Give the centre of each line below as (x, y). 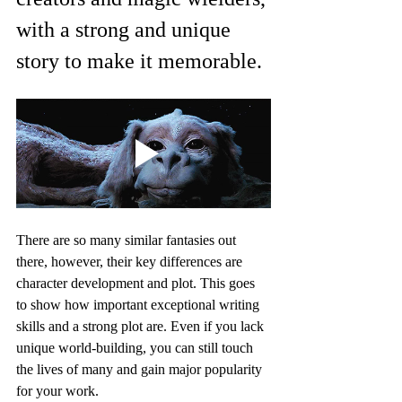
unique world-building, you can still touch (136, 347)
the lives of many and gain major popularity (141, 369)
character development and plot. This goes (137, 283)
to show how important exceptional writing (140, 304)
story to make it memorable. (139, 61)
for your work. (57, 390)
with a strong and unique (126, 30)
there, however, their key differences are (131, 261)
